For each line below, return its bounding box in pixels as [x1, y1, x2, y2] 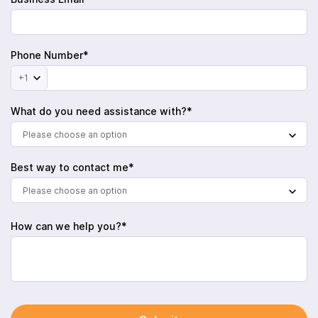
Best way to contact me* [11, 161, 134, 173]
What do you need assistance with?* [11, 105, 192, 117]
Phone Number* [11, 49, 89, 61]
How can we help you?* [11, 220, 127, 232]
